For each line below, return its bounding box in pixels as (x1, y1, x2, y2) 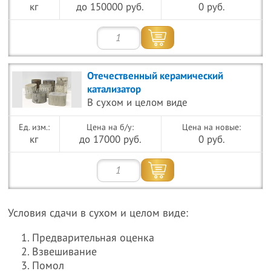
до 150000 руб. (76, 1, 145, 13)
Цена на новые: (182, 122, 241, 132)
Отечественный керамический (87, 70, 224, 82)
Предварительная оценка (32, 232, 155, 244)
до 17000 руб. (79, 134, 142, 146)
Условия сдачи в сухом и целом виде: (8, 207, 189, 220)
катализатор (87, 83, 142, 96)
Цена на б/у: (87, 122, 134, 132)
